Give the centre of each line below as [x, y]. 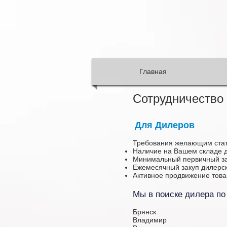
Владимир [151, 220]
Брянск [145, 212]
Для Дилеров [165, 125]
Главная [153, 71]
